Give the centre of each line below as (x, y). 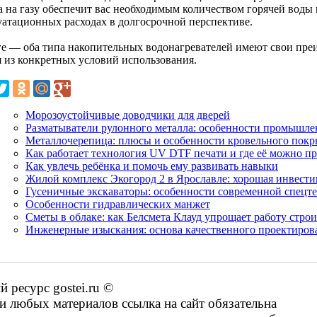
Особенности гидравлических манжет (118, 204)
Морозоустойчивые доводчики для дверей (128, 115)
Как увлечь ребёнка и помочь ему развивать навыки (152, 166)
